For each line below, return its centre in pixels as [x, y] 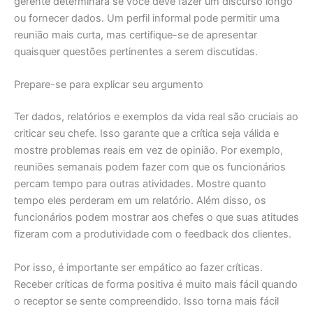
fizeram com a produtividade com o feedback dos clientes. [153, 234]
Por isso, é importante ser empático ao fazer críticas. [138, 267]
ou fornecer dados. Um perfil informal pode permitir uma [147, 19]
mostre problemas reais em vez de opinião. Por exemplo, [148, 151]
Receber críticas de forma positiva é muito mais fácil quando [156, 284]
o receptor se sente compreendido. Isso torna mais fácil [146, 301]
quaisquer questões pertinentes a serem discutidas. [136, 52]
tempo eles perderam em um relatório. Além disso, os [140, 201]
